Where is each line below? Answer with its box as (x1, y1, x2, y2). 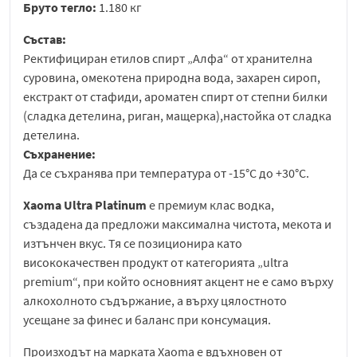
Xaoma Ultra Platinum (23, 197, 147, 214)
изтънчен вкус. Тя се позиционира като (23, 235, 242, 252)
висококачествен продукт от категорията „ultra (23, 254, 288, 271)
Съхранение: (23, 146, 96, 163)
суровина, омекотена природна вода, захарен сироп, (23, 69, 320, 86)
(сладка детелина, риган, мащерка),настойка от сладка (23, 108, 331, 124)
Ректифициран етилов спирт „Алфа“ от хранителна (23, 50, 312, 67)
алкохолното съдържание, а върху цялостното (23, 292, 287, 309)
